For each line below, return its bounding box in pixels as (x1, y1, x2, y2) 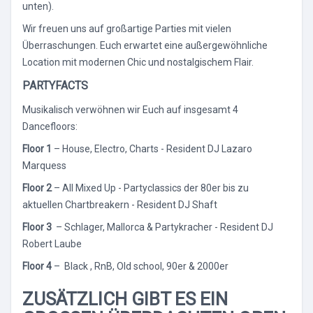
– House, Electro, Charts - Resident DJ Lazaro (52, 143, 252, 154)
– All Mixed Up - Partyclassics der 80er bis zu (52, 182, 249, 194)
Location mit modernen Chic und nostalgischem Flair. (22, 56, 254, 68)
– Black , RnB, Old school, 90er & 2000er (52, 260, 228, 272)
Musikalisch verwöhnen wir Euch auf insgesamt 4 (22, 103, 238, 115)
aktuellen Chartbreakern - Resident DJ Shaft (22, 198, 217, 210)
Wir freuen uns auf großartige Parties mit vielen (22, 22, 231, 34)
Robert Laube (22, 238, 82, 249)
